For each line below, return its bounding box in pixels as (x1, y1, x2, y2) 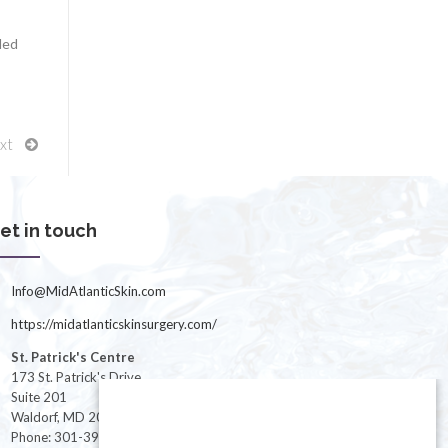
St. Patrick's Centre (11, 348, 135, 365)
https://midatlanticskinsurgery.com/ (11, 315, 217, 332)
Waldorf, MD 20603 (11, 408, 128, 425)
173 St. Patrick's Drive (11, 368, 141, 385)
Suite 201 (11, 388, 67, 405)
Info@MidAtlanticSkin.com (11, 282, 166, 299)
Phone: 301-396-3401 (11, 428, 144, 445)
